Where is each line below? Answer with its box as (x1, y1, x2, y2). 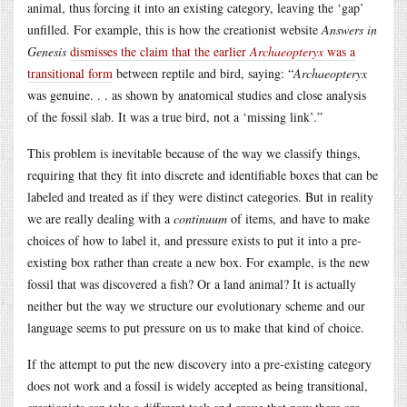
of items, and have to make (227, 209, 370, 227)
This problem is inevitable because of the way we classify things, (27, 144, 361, 162)
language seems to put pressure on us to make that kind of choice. (27, 318, 364, 336)
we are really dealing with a (27, 209, 174, 227)
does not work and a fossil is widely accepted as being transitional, (27, 376, 368, 394)
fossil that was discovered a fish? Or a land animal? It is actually (27, 274, 356, 293)
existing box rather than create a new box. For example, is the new (27, 253, 370, 271)
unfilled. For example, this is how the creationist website (27, 20, 322, 38)
